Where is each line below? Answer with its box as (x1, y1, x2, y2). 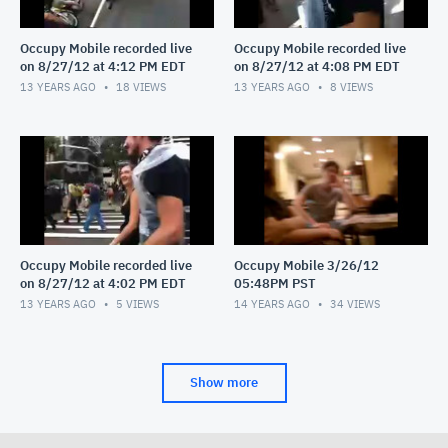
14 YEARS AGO (234, 296, 313, 311)
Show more (190, 373, 258, 391)
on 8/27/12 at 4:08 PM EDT (234, 57, 400, 75)
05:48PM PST (234, 274, 316, 292)
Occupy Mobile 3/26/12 (234, 256, 379, 274)
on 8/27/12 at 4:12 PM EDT (20, 57, 186, 75)
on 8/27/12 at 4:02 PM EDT (20, 274, 186, 292)
